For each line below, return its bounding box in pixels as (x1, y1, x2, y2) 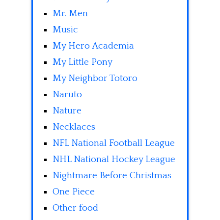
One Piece (53, 186, 95, 197)
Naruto (53, 89, 82, 100)
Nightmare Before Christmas (53, 170, 171, 181)
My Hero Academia (53, 40, 134, 51)
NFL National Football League (53, 137, 175, 148)
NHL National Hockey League (53, 154, 175, 165)
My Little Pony (53, 56, 112, 67)
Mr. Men (53, 8, 88, 19)
